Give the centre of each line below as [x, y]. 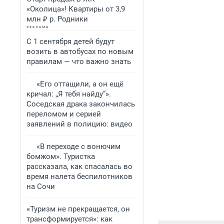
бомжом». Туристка [61, 156]
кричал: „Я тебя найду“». [69, 94]
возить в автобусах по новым [80, 51]
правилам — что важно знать [79, 61]
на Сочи [41, 186]
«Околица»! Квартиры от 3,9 [76, 9]
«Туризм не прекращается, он [78, 209]
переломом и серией [64, 114]
